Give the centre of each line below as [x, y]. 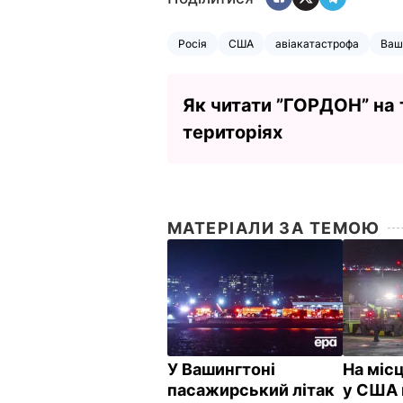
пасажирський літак [251, 390]
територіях [233, 132]
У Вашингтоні [221, 370]
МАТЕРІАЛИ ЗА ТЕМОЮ [274, 228]
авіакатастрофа [317, 43]
